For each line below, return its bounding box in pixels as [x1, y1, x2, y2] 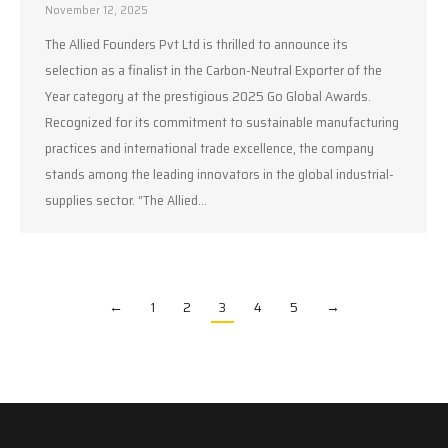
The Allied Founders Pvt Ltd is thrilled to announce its [45, 33, 348, 55]
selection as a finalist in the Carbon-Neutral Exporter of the [45, 59, 382, 81]
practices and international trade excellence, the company [45, 137, 374, 159]
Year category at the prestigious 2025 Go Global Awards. [45, 85, 371, 107]
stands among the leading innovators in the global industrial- [45, 163, 394, 185]
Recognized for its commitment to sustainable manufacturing [45, 111, 399, 133]
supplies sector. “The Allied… [45, 189, 207, 211]
